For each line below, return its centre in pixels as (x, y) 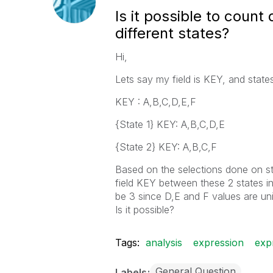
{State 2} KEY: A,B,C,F (166, 147)
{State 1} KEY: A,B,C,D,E (170, 124)
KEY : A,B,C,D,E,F (155, 102)
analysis (164, 243)
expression (218, 243)
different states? (172, 33)
